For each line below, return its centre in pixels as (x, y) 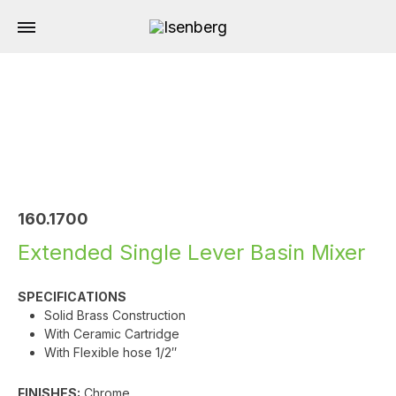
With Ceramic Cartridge (112, 334)
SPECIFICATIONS (72, 297)
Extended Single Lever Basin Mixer (191, 252)
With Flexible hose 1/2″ (110, 352)
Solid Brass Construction (115, 315)
